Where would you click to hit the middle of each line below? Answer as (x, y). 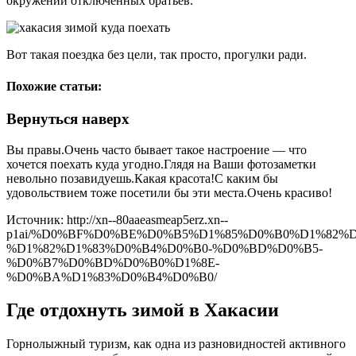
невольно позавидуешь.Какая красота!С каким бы (142, 178)
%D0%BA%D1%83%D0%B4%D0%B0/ (112, 277)
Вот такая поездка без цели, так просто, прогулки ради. (157, 55)
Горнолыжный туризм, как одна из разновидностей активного (176, 344)
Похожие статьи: (54, 86)
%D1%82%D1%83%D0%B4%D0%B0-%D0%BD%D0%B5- (164, 248)
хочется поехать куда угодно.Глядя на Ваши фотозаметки (161, 164)
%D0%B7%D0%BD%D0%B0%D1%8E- (113, 262)
